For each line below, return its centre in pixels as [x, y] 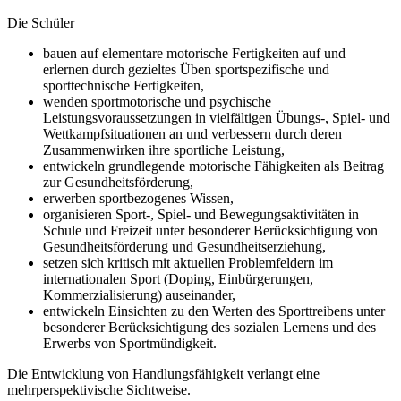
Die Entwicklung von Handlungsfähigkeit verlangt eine [163, 373]
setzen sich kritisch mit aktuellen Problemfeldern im [188, 262]
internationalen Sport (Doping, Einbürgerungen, [178, 278]
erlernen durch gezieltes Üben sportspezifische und [186, 69]
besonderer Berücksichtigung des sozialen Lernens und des [209, 327]
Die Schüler [41, 22]
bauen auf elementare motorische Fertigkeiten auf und [194, 53]
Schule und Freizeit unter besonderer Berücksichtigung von [210, 230]
